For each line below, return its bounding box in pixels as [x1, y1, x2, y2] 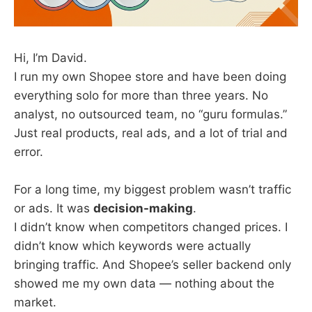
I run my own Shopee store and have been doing [14, 69, 286, 84]
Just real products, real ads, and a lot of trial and [14, 125, 288, 140]
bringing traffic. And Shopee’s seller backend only [14, 258, 291, 272]
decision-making [93, 201, 193, 216]
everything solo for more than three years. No [14, 88, 268, 102]
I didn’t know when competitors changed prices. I [14, 220, 288, 235]
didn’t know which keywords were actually [14, 239, 251, 253]
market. [14, 295, 56, 310]
